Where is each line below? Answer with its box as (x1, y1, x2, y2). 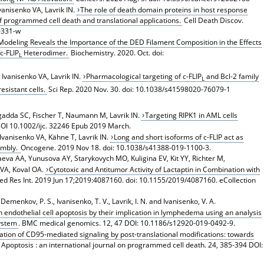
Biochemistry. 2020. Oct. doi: (68, 47, 164, 58)
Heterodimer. (21, 47, 68, 58)
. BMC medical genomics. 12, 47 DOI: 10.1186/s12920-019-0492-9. (18, 217, 235, 228)
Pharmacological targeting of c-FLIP (86, 71, 202, 82)
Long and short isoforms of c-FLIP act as (114, 131, 244, 142)
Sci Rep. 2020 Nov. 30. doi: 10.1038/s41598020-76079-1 (46, 84, 230, 94)
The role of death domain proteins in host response (80, 4, 248, 15)
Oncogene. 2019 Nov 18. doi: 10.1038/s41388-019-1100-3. (20, 142, 211, 153)
